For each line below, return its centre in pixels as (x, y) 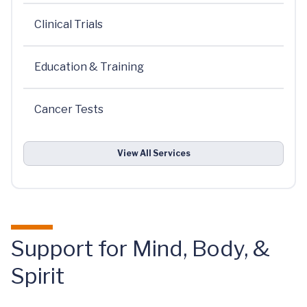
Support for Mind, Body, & (140, 248)
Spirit (38, 275)
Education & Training (89, 66)
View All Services (153, 153)
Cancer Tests (69, 109)
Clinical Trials (69, 24)
